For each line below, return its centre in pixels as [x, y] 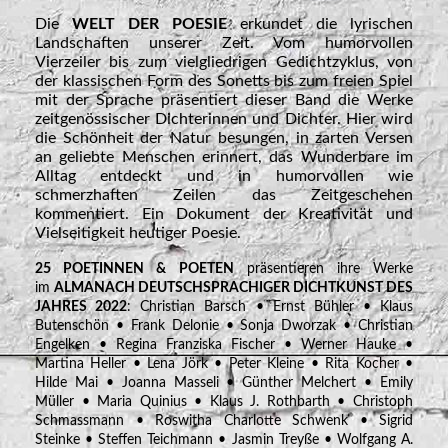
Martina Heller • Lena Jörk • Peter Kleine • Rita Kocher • [224, 364]
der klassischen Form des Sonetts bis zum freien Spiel [224, 81]
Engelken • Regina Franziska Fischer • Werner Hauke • [224, 345]
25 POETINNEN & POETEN [134, 269]
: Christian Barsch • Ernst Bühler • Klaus [270, 307]
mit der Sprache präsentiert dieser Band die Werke [224, 100]
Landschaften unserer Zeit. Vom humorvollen [224, 43]
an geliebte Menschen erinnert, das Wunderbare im [224, 157]
